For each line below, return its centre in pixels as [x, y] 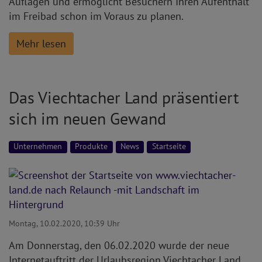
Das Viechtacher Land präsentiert [124, 98]
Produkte [92, 146]
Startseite [169, 146]
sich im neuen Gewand [87, 119]
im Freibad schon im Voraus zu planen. [96, 16]
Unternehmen [38, 146]
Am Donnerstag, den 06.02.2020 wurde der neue [119, 245]
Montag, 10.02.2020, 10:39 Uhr [64, 223]
